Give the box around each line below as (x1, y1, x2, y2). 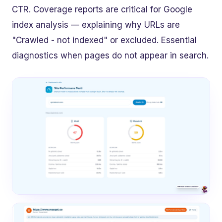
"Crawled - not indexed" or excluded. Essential (12, 35, 197, 46)
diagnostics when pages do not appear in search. (12, 51, 209, 61)
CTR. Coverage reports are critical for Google (12, 4, 192, 15)
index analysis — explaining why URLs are (12, 20, 180, 30)
